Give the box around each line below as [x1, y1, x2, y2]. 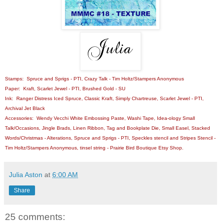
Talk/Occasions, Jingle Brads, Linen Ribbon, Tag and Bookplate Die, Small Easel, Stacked [5, 125, 210, 131]
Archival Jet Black [5, 106, 45, 111]
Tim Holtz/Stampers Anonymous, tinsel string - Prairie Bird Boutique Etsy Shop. [5, 145, 184, 151]
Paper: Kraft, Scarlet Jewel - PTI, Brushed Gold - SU [5, 86, 125, 92]
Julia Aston [9, 171, 42, 179]
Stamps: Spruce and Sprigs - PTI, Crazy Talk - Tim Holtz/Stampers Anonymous [5, 76, 184, 82]
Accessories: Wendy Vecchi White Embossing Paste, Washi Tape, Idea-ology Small [5, 115, 195, 121]
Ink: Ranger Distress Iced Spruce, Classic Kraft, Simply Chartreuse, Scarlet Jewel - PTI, [5, 96, 204, 102]
